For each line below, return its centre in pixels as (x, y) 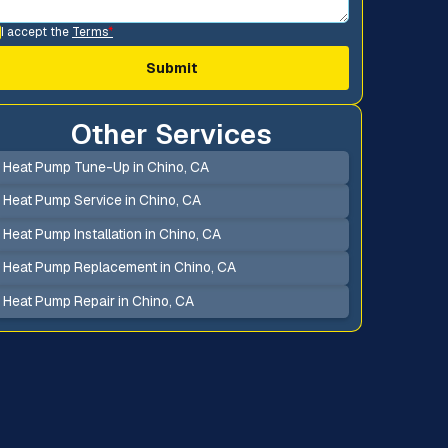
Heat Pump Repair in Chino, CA (98, 300)
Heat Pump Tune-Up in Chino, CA (105, 166)
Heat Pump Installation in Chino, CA (111, 233)
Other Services (172, 133)
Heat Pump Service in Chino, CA (101, 200)
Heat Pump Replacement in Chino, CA (119, 267)
